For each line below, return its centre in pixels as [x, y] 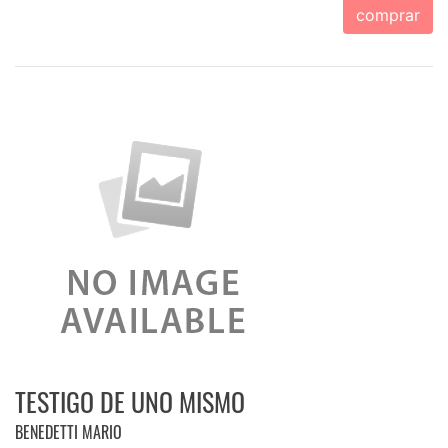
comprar [388, 14]
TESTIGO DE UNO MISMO [130, 401]
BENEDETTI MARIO [68, 431]
